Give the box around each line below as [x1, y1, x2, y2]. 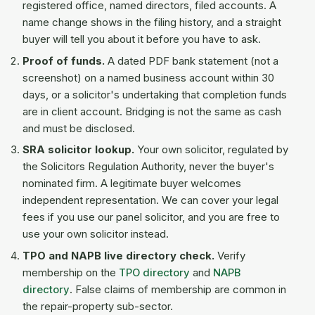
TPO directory [119, 266, 190, 279]
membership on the [22, 266, 119, 279]
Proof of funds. [22, 54, 105, 67]
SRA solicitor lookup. [22, 143, 134, 157]
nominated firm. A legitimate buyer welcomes [22, 177, 241, 191]
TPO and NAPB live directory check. [22, 249, 214, 262]
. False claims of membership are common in [70, 283, 286, 296]
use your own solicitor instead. [22, 228, 169, 241]
